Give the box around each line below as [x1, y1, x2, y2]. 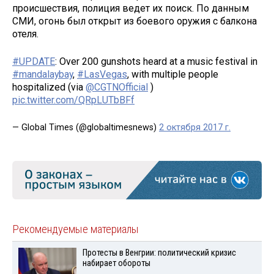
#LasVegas [77, 68, 127, 80]
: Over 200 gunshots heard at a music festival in [55, 55, 257, 67]
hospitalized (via [12, 81, 86, 93]
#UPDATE [12, 55, 55, 67]
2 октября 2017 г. [159, 122, 231, 133]
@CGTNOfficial [86, 81, 148, 93]
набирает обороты [82, 257, 150, 268]
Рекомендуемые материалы [12, 222, 139, 236]
